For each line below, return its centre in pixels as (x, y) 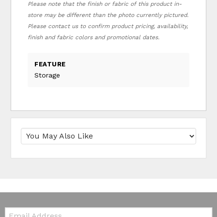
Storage (47, 75)
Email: (15, 210)
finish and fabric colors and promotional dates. (94, 37)
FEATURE (50, 64)
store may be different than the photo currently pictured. (108, 15)
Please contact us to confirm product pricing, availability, (108, 26)
